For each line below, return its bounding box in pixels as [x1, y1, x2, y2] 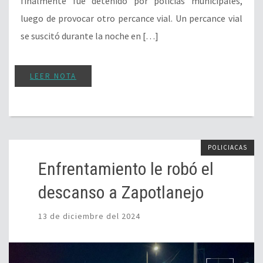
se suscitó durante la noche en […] [21, 29, 159, 42]
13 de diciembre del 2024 [38, 210, 140, 221]
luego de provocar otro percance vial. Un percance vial [21, 12, 242, 24]
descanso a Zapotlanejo [38, 181, 204, 203]
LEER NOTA [30, 70, 76, 81]
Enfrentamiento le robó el [38, 158, 214, 179]
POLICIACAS [208, 143, 247, 151]
